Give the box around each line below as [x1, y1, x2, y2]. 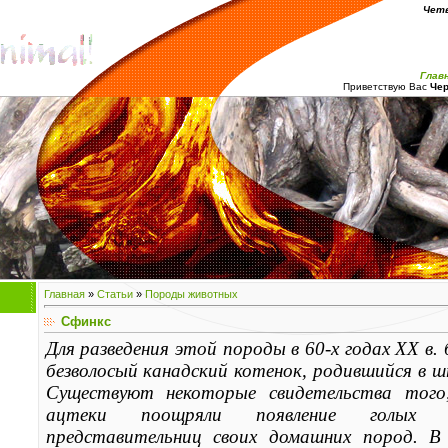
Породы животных [144, 288, 238, 300]
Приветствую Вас [342, 81, 427, 92]
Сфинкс [60, 313, 111, 329]
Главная [43, 288, 85, 300]
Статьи [96, 288, 133, 300]
